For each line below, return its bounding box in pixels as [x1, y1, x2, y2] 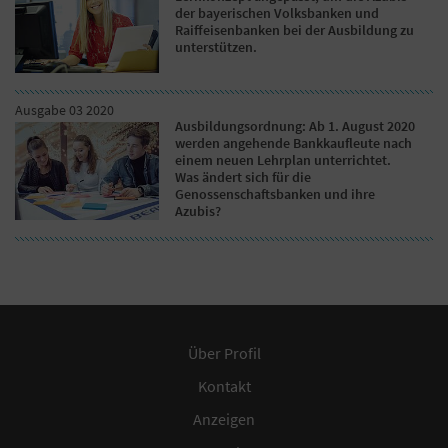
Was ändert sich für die [175, 168, 312, 187]
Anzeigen [193, 409, 255, 430]
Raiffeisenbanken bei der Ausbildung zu [175, 21, 415, 40]
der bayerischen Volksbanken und [175, 4, 380, 23]
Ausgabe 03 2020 [15, 101, 114, 120]
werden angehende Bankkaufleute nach [175, 134, 413, 153]
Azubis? [175, 202, 222, 221]
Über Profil [187, 343, 261, 364]
